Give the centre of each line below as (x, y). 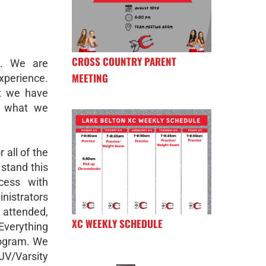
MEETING (90, 78)
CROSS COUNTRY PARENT (124, 62)
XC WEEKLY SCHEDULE (117, 223)
